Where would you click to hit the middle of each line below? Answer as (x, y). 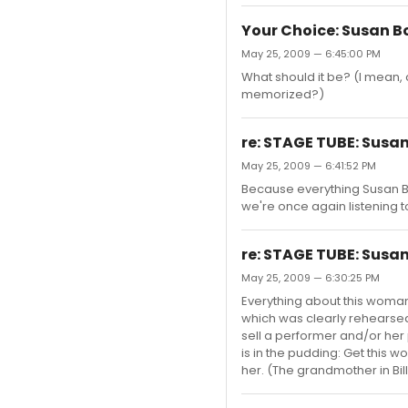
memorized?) (283, 94)
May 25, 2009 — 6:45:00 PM (311, 54)
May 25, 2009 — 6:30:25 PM (311, 278)
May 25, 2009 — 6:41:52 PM (309, 166)
